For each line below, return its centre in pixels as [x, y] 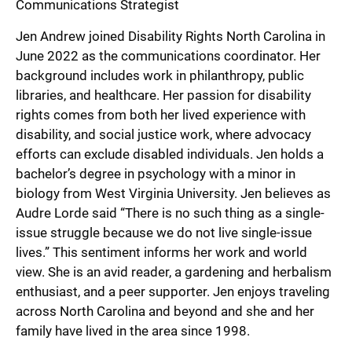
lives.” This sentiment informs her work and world [161, 252]
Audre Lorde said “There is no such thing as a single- [170, 213]
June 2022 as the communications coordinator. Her [168, 55]
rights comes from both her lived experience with [161, 114]
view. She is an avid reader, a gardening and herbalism [174, 271]
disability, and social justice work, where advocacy [163, 134]
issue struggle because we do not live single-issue [164, 232]
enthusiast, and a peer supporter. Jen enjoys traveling [173, 291]
